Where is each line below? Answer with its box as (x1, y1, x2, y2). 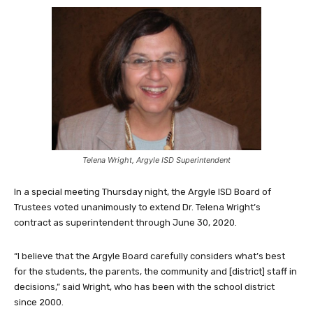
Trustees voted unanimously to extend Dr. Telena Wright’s (14, 201, 261, 212)
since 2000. (14, 296, 64, 307)
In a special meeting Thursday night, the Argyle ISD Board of (14, 186, 271, 197)
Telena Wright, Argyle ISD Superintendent (82, 154, 231, 165)
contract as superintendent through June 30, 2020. (14, 217, 237, 228)
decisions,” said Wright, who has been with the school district (14, 281, 275, 292)
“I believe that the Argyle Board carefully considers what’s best (14, 250, 285, 261)
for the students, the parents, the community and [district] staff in (14, 265, 297, 277)
